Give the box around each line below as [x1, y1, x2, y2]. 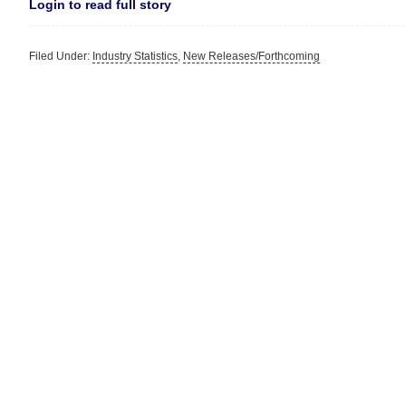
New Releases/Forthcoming [183, 50, 320, 63]
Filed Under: [29, 50, 92, 63]
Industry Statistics [92, 50, 178, 63]
